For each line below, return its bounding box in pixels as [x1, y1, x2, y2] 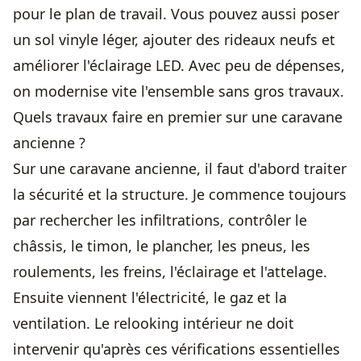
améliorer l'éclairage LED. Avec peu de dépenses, [13, 56, 345, 75]
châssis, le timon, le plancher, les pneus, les [13, 236, 310, 255]
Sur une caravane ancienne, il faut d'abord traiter [13, 159, 346, 178]
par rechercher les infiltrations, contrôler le [13, 210, 307, 230]
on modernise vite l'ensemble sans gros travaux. [13, 81, 344, 101]
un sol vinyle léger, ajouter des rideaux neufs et [13, 30, 335, 49]
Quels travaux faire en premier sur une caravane [13, 107, 342, 127]
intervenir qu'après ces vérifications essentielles [13, 339, 340, 359]
